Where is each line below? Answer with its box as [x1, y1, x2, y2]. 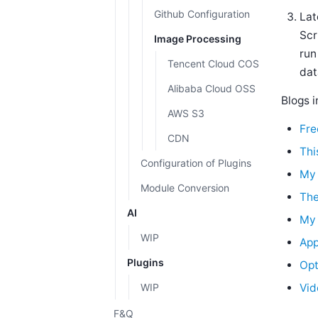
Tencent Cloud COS [168, 57, 259, 70]
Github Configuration [154, 8, 250, 20]
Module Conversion [141, 182, 229, 194]
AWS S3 [168, 107, 204, 119]
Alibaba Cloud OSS [168, 82, 256, 94]
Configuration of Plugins [141, 157, 251, 169]
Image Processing [154, 33, 241, 45]
